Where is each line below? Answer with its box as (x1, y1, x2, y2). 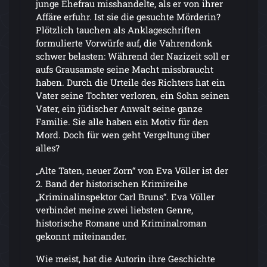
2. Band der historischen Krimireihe (36, 177, 188, 190)
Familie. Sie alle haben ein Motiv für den (36, 115, 209, 128)
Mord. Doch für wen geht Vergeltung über (36, 128, 210, 141)
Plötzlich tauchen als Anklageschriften (36, 23, 201, 36)
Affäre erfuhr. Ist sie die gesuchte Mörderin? (36, 10, 221, 23)
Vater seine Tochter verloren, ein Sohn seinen (36, 89, 229, 101)
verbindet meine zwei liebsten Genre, (36, 203, 193, 216)
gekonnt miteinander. (36, 229, 127, 242)
